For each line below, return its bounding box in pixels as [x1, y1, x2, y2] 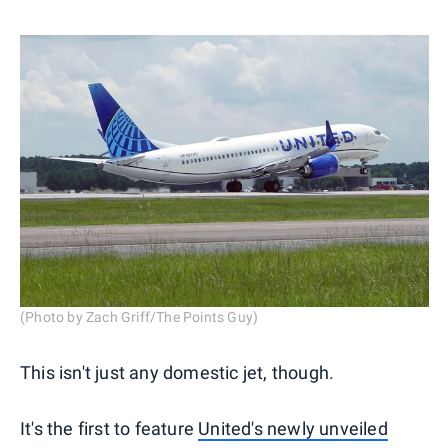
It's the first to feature [20, 418, 199, 440]
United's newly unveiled [198, 418, 388, 440]
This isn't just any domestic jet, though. [20, 362, 335, 384]
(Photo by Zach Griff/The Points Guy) [20, 309, 259, 326]
